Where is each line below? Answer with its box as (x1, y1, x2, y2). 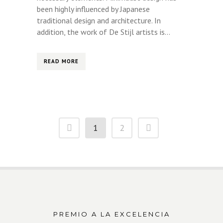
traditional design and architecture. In (37, 15, 161, 26)
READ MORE (44, 58, 79, 65)
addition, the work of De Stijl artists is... (37, 27, 170, 37)
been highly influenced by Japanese (37, 4, 150, 14)
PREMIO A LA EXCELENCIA (53, 210, 170, 219)
